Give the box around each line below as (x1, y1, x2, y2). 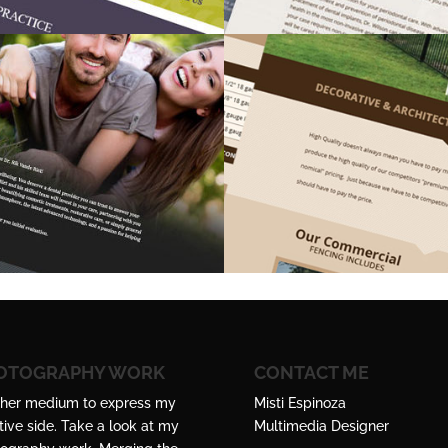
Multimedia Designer (253, 418, 389, 435)
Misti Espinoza (253, 395, 346, 412)
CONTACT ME (253, 362, 369, 384)
